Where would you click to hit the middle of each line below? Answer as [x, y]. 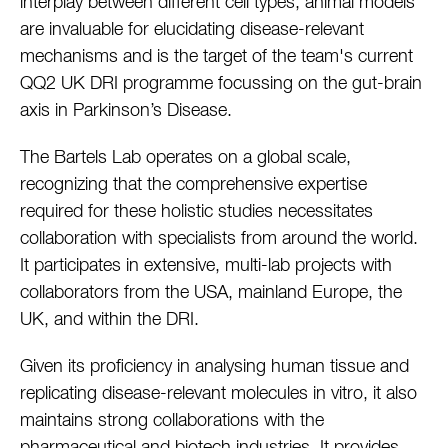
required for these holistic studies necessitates [196, 212]
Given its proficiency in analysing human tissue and [214, 367]
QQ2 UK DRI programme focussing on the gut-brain [221, 84]
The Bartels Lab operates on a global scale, [185, 158]
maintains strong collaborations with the [172, 421]
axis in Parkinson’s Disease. [126, 111]
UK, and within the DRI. [109, 320]
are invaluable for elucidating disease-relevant [192, 30]
